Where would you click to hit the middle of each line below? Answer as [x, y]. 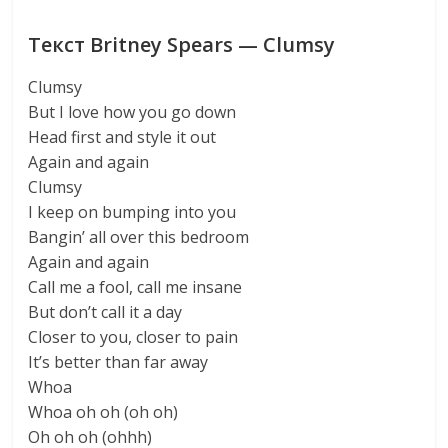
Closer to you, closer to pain [133, 337]
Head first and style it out [122, 137]
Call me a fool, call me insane [135, 287]
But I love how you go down [132, 112]
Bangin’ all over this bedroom [139, 237]
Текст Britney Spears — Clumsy [182, 44]
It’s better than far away [118, 362]
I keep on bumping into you [132, 212]
